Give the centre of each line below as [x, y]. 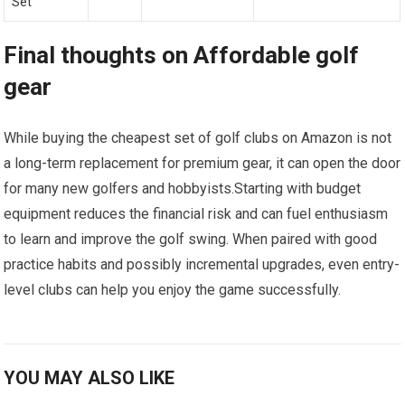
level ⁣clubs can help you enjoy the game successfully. [173, 290]
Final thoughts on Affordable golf [182, 56]
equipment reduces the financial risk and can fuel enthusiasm [196, 214]
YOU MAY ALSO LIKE [89, 378]
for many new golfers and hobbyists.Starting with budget [183, 189]
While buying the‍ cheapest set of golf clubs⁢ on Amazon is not [198, 138]
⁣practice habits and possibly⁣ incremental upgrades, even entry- [202, 265]
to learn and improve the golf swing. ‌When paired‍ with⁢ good [191, 240]
